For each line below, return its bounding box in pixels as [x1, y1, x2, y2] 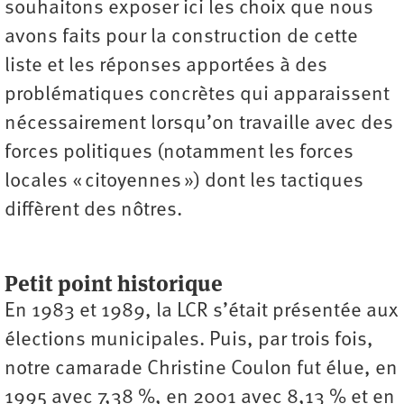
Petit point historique [5, 270, 223, 298]
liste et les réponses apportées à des [5, 56, 327, 77]
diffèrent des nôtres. [5, 200, 182, 221]
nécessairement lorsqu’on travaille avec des [5, 114, 393, 134]
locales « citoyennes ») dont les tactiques [5, 171, 363, 192]
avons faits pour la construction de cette [5, 27, 358, 48]
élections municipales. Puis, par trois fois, [5, 330, 373, 351]
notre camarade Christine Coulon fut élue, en [5, 359, 398, 380]
